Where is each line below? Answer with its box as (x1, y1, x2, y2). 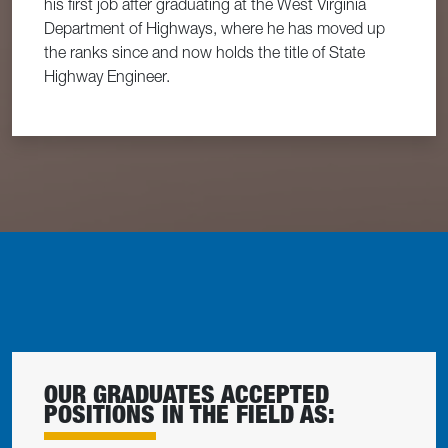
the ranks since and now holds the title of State (44, 43, 365, 62)
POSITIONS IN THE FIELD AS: (44, 399, 335, 430)
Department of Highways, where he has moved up (44, 19, 385, 38)
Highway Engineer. (44, 67, 170, 86)
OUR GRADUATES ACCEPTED (44, 379, 329, 410)
